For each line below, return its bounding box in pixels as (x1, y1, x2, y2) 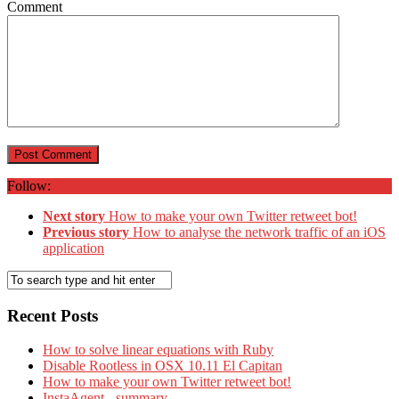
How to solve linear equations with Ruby (43, 342, 273, 358)
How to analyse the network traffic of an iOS (133, 224, 386, 240)
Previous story (43, 224, 129, 240)
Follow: (7, 177, 51, 193)
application (43, 240, 104, 256)
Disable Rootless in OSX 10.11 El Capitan (43, 358, 282, 374)
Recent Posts (7, 305, 98, 325)
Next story (43, 208, 105, 224)
